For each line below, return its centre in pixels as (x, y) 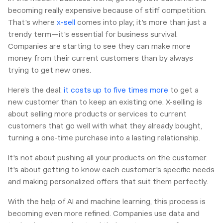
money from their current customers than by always (101, 58)
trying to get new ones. (50, 70)
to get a (183, 90)
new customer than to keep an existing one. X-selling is (105, 102)
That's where (32, 23)
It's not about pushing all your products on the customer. (108, 158)
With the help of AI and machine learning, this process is (107, 202)
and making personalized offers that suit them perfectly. (108, 182)
